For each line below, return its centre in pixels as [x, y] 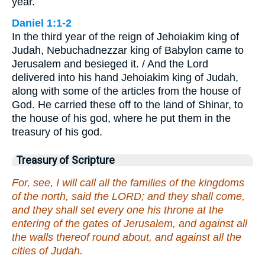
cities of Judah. [47, 251]
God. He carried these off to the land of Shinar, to [127, 104]
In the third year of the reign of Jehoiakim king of [125, 36]
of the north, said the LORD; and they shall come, [128, 197]
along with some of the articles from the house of [126, 91]
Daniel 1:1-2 [42, 23]
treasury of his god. [57, 132]
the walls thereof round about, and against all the [127, 237]
